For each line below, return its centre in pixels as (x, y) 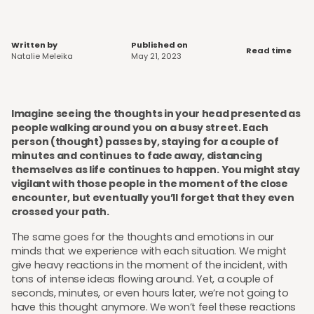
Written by (34, 45)
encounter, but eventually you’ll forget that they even (153, 198)
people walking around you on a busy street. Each (140, 128)
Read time (269, 51)
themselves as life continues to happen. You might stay (156, 170)
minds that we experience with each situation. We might (149, 251)
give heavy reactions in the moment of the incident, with (149, 265)
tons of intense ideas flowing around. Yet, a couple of (143, 279)
